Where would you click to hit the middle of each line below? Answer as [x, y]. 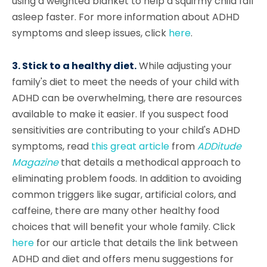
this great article [130, 146]
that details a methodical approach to [150, 162]
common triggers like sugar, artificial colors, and [124, 195]
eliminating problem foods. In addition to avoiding [127, 178]
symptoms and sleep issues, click [90, 33]
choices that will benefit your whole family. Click [124, 227]
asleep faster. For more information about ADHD [126, 17]
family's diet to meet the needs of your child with [125, 82]
